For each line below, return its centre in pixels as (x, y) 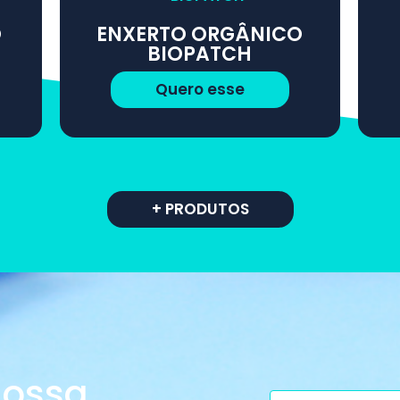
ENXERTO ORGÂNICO (200, 34)
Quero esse (200, 89)
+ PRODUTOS (200, 208)
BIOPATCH (200, 54)
